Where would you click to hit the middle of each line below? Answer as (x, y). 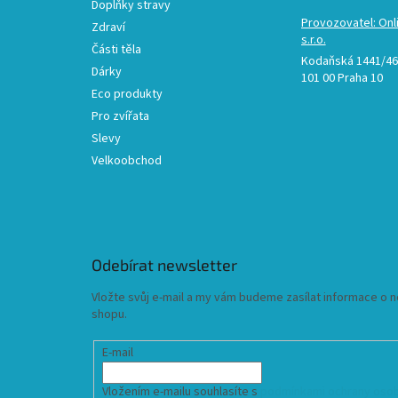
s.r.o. (313, 40)
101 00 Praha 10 (342, 78)
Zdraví (108, 27)
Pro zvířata (120, 116)
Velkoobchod (127, 160)
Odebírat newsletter (164, 264)
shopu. (109, 314)
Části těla (116, 49)
